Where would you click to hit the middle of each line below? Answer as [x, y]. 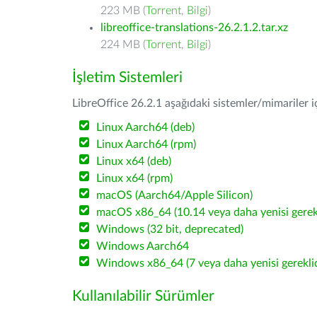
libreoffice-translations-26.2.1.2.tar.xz [194, 28]
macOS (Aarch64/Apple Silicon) [175, 195]
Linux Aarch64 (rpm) [146, 144]
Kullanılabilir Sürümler [143, 296]
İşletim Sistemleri [127, 77]
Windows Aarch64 [143, 246]
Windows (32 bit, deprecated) [170, 229]
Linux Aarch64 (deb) [146, 127]
